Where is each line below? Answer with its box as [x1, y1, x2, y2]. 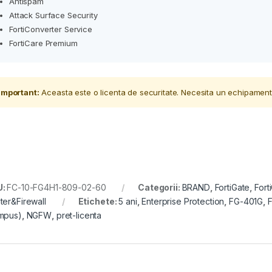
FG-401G [229, 195, 263, 206]
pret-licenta [56, 209, 102, 220]
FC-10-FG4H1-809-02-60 [7, 182, 106, 192]
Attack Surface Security [9, 10, 98, 20]
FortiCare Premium [9, 38, 78, 48]
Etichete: [78, 195, 119, 206]
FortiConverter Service [9, 24, 92, 34]
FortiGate [214, 182, 250, 192]
